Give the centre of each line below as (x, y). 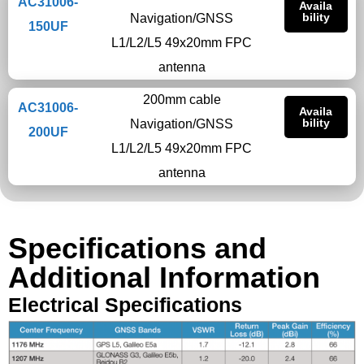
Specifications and (137, 248)
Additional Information (164, 277)
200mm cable (182, 100)
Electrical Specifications (125, 305)
